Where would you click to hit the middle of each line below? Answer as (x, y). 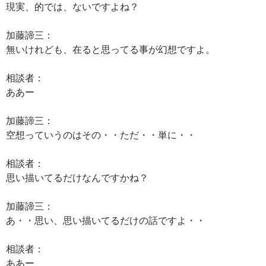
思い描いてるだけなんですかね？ (77, 177)
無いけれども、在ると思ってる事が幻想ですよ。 (110, 49)
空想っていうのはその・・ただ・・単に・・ (101, 134)
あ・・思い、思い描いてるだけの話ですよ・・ (106, 220)
